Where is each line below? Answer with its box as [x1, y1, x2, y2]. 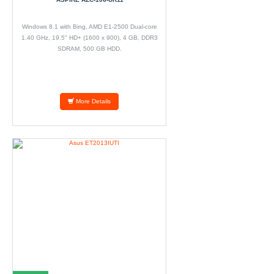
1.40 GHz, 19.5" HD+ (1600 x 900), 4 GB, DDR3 [21, 34, 158, 41]
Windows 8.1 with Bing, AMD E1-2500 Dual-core [22, 23, 157, 30]
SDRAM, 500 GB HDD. [57, 45, 122, 52]
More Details [74, 98, 111, 105]
